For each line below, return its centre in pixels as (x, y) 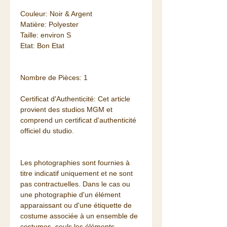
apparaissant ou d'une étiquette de (76, 205)
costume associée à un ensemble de (79, 216)
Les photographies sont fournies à (75, 163)
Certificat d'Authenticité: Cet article (75, 99)
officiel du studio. (47, 131)
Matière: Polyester (49, 25)
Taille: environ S (46, 35)
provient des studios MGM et (66, 110)
